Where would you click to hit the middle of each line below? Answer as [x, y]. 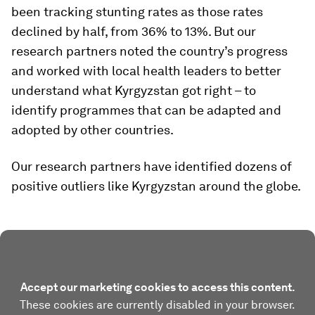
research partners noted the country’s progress [149, 51]
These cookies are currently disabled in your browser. [157, 304]
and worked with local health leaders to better [146, 70]
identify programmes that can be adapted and [146, 110]
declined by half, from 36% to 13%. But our [134, 31]
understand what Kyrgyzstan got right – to [134, 90]
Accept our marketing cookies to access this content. [157, 287]
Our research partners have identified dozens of [152, 166]
